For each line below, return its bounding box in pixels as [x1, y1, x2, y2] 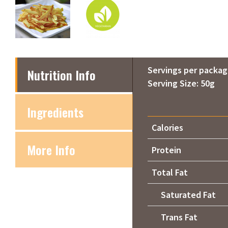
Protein [152, 144, 181, 156]
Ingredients [27, 103, 83, 122]
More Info [27, 140, 75, 159]
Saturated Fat [152, 189, 216, 201]
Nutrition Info [27, 66, 96, 84]
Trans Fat [152, 211, 197, 223]
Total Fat [152, 166, 188, 179]
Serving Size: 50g [148, 77, 215, 90]
